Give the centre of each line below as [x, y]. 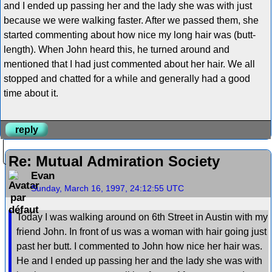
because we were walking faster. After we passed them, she [131, 20]
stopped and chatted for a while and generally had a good [127, 78]
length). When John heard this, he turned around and [116, 49]
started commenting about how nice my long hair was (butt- [129, 35]
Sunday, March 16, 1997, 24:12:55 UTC [107, 189]
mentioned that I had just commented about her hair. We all [129, 64]
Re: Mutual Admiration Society [114, 161]
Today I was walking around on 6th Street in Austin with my [142, 217]
